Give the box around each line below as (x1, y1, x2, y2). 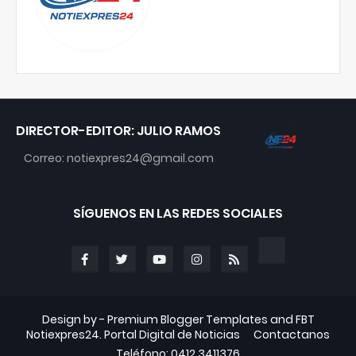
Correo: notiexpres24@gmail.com (23, 150, 214, 166)
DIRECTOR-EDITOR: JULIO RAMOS (16, 122, 221, 140)
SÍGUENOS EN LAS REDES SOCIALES (73, 204, 283, 222)
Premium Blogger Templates (106, 311, 268, 327)
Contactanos (253, 327, 330, 342)
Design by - (41, 311, 107, 327)
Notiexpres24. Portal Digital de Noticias (26, 327, 240, 342)
